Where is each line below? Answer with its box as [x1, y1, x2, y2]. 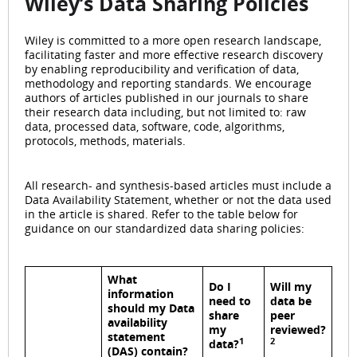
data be [270, 292, 312, 308]
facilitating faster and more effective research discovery [25, 46, 323, 62]
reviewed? [270, 321, 326, 337]
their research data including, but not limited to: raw [25, 104, 306, 120]
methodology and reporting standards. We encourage [25, 75, 312, 91]
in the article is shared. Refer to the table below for [25, 206, 298, 222]
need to [209, 292, 251, 308]
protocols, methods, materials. [25, 132, 186, 148]
